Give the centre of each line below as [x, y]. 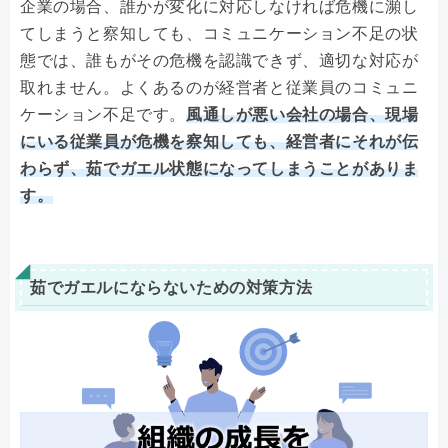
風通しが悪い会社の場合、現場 [302, 115]
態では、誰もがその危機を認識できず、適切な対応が [219, 61]
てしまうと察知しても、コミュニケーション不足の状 [219, 34]
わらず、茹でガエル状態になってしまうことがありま [219, 169]
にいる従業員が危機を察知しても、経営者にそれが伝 [219, 142]
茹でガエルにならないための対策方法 [171, 288]
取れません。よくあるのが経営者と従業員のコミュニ [219, 88]
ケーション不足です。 [103, 115]
